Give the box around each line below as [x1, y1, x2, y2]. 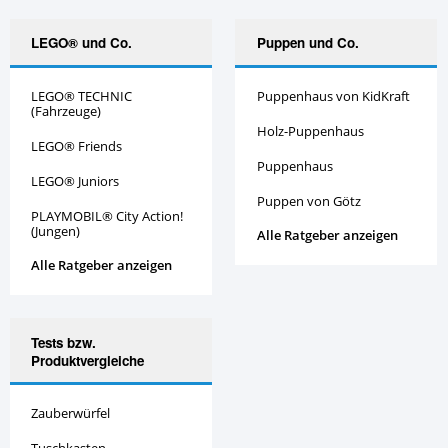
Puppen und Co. [256, 33, 359, 53]
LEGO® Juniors [31, 171, 120, 190]
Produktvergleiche [31, 350, 145, 370]
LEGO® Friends [31, 137, 123, 156]
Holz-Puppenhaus [256, 122, 364, 141]
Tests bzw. [31, 332, 97, 352]
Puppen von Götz [256, 191, 361, 210]
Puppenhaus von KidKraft [256, 87, 410, 106]
